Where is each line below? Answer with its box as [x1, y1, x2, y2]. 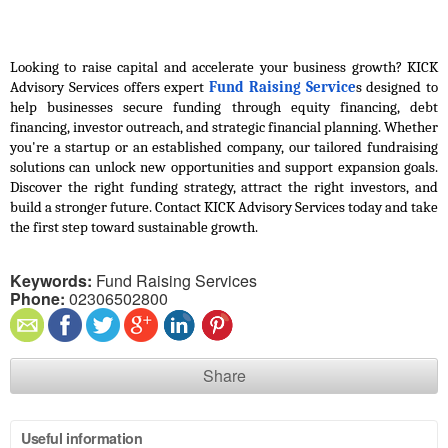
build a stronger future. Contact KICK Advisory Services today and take [10, 199, 438, 217]
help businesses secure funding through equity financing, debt [10, 99, 438, 117]
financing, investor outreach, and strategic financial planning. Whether [10, 119, 438, 137]
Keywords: [10, 269, 92, 293]
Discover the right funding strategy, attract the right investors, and [10, 179, 438, 197]
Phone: [10, 287, 65, 311]
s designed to [355, 79, 438, 97]
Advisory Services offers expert [10, 79, 209, 97]
